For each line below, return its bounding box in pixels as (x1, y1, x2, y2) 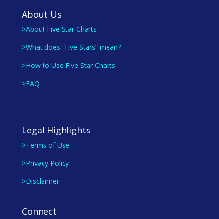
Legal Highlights (22, 124, 90, 136)
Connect (22, 205, 57, 218)
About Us (22, 8, 62, 20)
